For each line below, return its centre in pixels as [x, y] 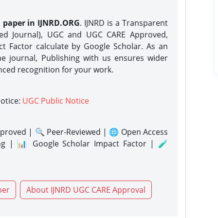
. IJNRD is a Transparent [124, 23]
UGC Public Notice [56, 101]
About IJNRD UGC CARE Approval [86, 190]
